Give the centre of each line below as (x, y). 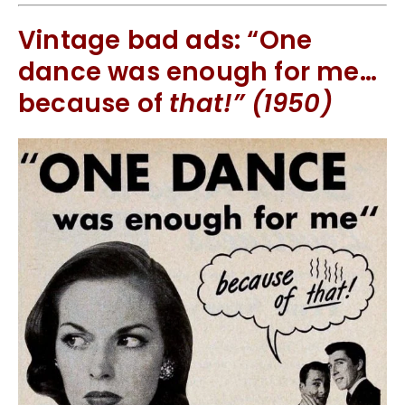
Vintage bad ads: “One (165, 41)
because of (94, 104)
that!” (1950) (251, 104)
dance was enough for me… (198, 72)
